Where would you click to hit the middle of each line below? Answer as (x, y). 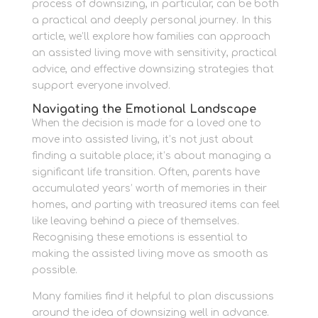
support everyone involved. (101, 86)
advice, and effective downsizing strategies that (153, 70)
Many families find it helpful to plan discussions (153, 297)
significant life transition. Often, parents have (146, 172)
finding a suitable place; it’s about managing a (151, 156)
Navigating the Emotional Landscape (144, 110)
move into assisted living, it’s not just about (142, 140)
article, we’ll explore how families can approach (151, 37)
